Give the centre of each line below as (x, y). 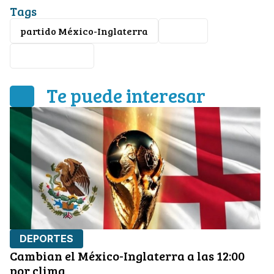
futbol (183, 31)
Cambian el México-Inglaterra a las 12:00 (127, 256)
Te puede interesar (126, 96)
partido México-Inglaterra (84, 31)
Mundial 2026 (52, 56)
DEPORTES (46, 239)
